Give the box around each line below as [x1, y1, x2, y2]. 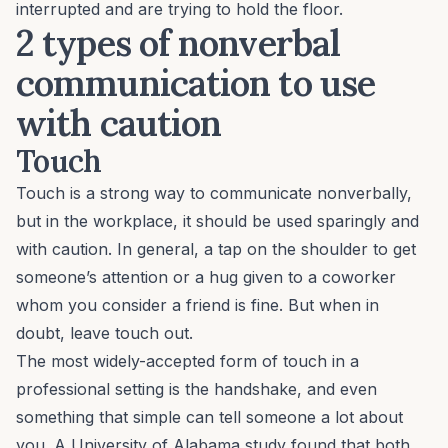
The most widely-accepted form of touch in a [16, 351, 359, 372]
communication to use [16, 60, 376, 107]
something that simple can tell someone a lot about [16, 407, 403, 428]
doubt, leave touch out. [16, 323, 193, 344]
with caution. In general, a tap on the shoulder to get [16, 239, 416, 260]
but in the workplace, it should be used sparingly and [16, 211, 419, 232]
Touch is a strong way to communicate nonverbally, [16, 183, 412, 204]
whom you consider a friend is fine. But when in [16, 295, 379, 316]
